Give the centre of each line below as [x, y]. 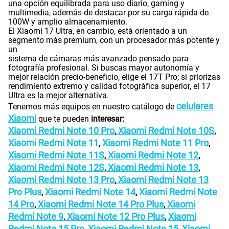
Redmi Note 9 [36, 217]
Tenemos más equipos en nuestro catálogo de [92, 107]
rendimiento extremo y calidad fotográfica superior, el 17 [109, 86]
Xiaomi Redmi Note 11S [56, 155]
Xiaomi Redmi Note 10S [165, 131]
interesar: [108, 119]
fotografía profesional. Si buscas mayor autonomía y [104, 68]
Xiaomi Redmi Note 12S [56, 168]
